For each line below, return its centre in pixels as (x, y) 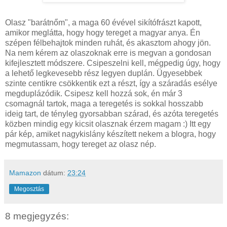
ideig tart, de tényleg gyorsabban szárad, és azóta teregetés (112, 113)
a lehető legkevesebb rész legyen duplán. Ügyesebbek (104, 73)
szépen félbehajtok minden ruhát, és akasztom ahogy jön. (108, 43)
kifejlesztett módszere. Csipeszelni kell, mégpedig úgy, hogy (113, 63)
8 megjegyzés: (37, 216)
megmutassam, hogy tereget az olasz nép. (81, 144)
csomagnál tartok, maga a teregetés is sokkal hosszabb (104, 103)
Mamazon (25, 173)
